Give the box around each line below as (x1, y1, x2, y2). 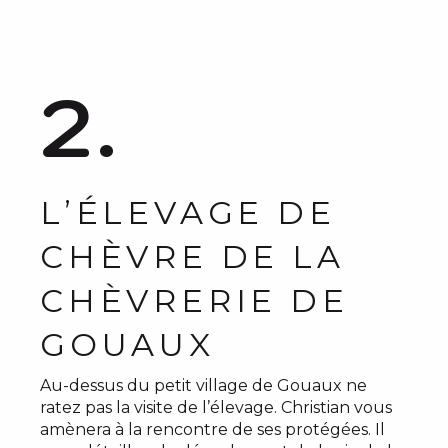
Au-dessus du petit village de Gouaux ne (40, 376, 367, 396)
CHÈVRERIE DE (40, 281, 349, 321)
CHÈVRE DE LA (40, 237, 345, 277)
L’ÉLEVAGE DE (40, 193, 336, 233)
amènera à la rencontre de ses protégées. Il (40, 420, 385, 440)
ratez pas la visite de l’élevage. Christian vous (40, 398, 392, 418)
